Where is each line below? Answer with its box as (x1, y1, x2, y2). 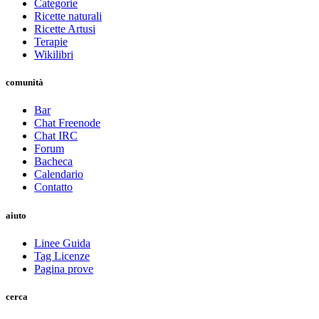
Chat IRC (34, 130, 78, 142)
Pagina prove (34, 262, 93, 275)
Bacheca (34, 155, 73, 168)
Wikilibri (34, 48, 73, 61)
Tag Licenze (34, 249, 90, 262)
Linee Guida (34, 236, 90, 249)
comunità (6, 77, 43, 88)
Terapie (34, 36, 68, 48)
